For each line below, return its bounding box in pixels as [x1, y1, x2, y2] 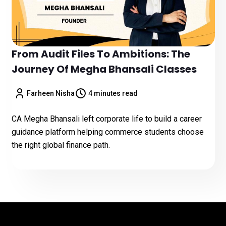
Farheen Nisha [27, 89, 75, 97]
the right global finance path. [11, 140, 110, 150]
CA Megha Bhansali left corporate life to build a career [11, 114, 202, 124]
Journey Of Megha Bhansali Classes [11, 62, 197, 76]
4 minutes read [88, 89, 138, 97]
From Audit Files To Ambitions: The [11, 47, 190, 61]
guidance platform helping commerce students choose [11, 127, 204, 137]
